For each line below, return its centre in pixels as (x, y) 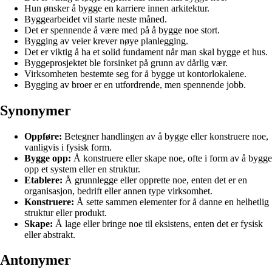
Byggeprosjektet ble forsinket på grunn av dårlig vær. (126, 63)
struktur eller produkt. (66, 212)
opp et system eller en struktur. (82, 169)
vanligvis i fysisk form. (68, 147)
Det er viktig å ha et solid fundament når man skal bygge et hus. (146, 52)
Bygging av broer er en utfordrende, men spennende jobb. (135, 84)
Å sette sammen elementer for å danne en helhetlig (172, 202)
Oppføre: (43, 136)
